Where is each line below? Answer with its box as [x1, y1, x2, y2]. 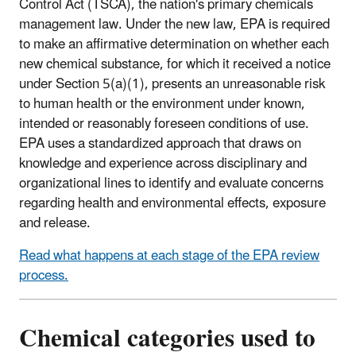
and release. [19, 208, 91, 238]
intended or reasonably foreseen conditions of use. [19, 109, 309, 138]
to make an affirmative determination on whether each [19, 29, 329, 59]
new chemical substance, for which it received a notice [19, 49, 331, 79]
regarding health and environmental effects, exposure [19, 188, 326, 218]
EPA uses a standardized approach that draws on [19, 129, 301, 158]
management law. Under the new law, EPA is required [19, 10, 330, 39]
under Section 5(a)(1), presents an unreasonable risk [19, 69, 325, 99]
